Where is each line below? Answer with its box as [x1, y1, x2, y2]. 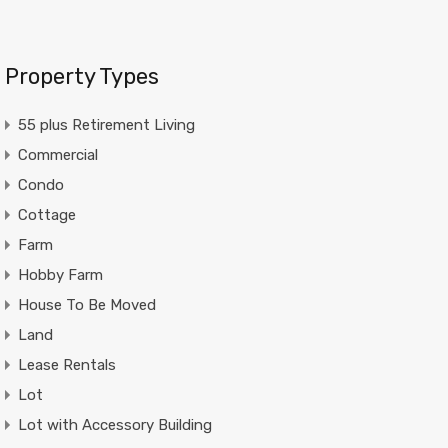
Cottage [17, 206, 76, 224]
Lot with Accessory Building [17, 416, 212, 434]
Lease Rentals [17, 356, 116, 374]
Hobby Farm [17, 266, 103, 284]
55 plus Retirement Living [17, 116, 195, 134]
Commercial [17, 146, 98, 164]
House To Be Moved [17, 296, 156, 314]
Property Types [4, 63, 159, 90]
